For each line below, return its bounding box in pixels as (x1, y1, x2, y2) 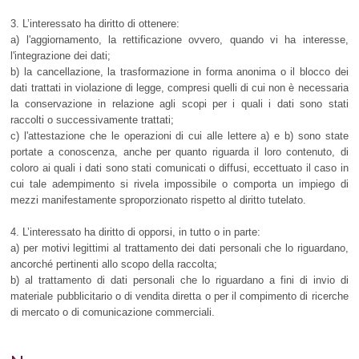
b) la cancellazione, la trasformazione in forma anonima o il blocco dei (10, 66, 349, 79)
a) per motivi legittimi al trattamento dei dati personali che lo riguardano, (10, 242, 349, 255)
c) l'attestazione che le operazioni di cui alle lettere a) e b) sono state (10, 130, 349, 143)
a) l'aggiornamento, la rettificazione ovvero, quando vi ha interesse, (10, 34, 349, 46)
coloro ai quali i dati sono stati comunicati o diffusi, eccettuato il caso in (10, 162, 349, 175)
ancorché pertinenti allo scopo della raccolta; (10, 258, 218, 271)
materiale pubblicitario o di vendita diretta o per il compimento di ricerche (10, 290, 349, 303)
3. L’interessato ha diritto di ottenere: (10, 18, 180, 30)
